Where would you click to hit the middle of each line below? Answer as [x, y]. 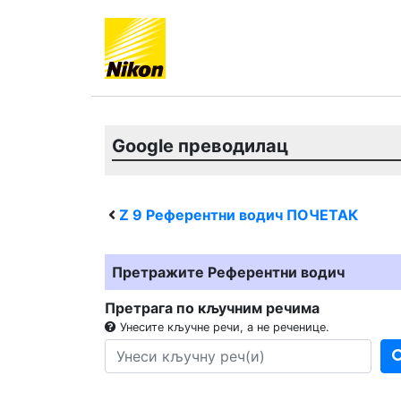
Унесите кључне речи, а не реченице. [223, 327]
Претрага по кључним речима [212, 308]
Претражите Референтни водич [228, 272]
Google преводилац [200, 146]
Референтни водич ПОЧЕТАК [250, 215]
